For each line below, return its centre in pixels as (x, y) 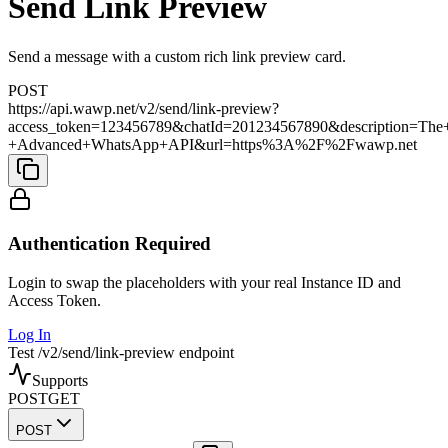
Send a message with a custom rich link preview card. (177, 56)
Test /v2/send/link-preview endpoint (121, 353)
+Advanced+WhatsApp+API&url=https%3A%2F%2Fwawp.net (212, 144)
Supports (60, 381)
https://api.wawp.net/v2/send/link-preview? (143, 108)
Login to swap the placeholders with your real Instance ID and (204, 283)
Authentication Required (109, 244)
